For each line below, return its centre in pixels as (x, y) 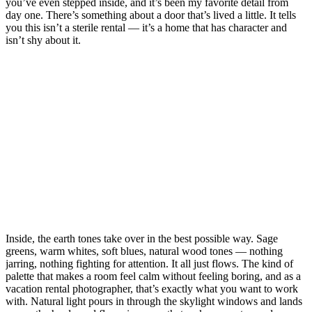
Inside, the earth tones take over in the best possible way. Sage (142, 239)
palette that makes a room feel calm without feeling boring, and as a (153, 276)
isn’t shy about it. (43, 40)
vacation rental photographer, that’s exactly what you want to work (152, 289)
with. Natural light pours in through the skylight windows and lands (154, 302)
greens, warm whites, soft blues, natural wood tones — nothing (144, 251)
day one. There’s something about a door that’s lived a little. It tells (151, 15)
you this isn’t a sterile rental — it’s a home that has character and (146, 28)
